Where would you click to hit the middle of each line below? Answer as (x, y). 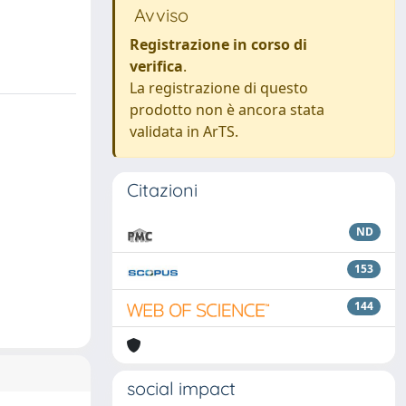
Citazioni (162, 190)
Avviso (159, 15)
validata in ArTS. (184, 131)
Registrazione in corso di (218, 44)
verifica (156, 66)
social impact (181, 388)
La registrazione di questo (219, 88)
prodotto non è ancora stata (227, 110)
